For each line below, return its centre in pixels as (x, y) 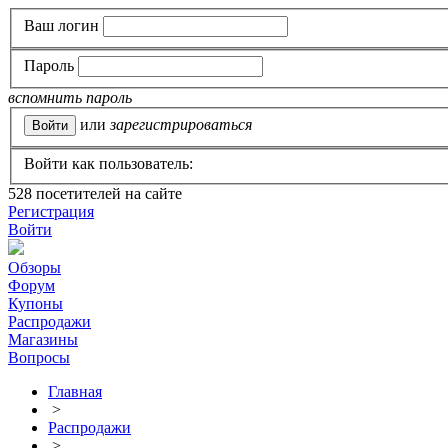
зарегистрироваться (181, 124)
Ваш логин (61, 25)
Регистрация (51, 212)
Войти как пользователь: (108, 164)
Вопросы (39, 358)
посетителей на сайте (107, 194)
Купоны (35, 304)
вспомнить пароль (70, 98)
